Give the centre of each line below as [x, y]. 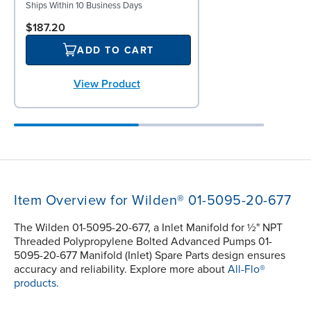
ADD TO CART [116, 50]
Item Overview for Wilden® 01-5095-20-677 [152, 201]
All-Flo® [246, 270]
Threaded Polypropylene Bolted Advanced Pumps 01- [143, 242]
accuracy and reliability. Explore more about [121, 270]
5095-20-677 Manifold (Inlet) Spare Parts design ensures [150, 256]
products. [36, 284]
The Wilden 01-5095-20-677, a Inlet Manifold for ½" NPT [148, 228]
